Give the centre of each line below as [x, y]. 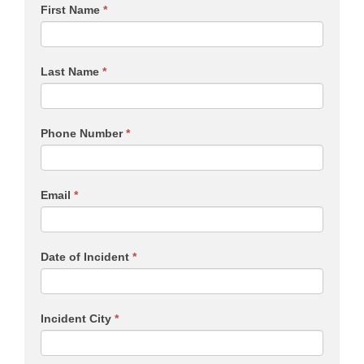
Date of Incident [87, 256]
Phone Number [83, 133]
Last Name [71, 71]
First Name [72, 9]
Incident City [78, 318]
